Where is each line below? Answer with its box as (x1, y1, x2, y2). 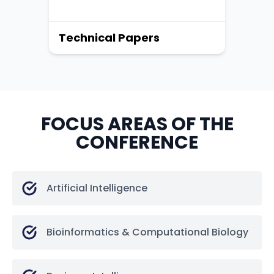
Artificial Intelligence (46, 181, 147, 196)
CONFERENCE (76, 130, 198, 156)
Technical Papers (59, 30, 160, 46)
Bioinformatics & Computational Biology (46, 225, 248, 240)
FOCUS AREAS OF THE (40, 111, 234, 138)
